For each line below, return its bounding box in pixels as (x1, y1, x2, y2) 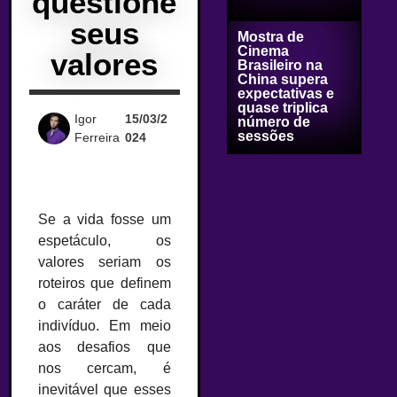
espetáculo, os (38, 233, 171, 248)
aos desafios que (38, 339, 171, 354)
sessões (237, 128, 294, 144)
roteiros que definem (38, 276, 171, 291)
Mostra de (237, 29, 304, 44)
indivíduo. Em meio (38, 318, 171, 333)
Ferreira (74, 130, 120, 144)
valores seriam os (38, 254, 171, 269)
